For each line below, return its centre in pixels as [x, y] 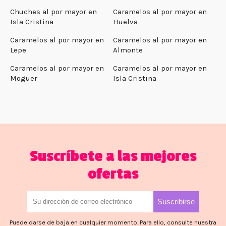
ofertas [113, 174]
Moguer [24, 78]
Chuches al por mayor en [53, 11]
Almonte [128, 50]
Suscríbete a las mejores [113, 156]
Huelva [125, 21]
